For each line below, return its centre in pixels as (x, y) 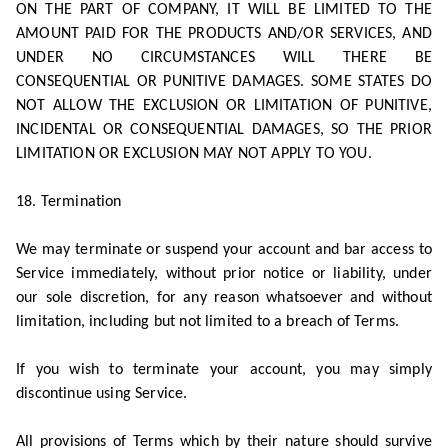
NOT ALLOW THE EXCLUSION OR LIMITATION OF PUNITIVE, (224, 106)
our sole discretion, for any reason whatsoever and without (224, 298)
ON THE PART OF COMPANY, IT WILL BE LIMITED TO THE (224, 10)
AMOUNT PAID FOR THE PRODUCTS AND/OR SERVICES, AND (224, 34)
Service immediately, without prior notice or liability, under (224, 274)
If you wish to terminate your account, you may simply (224, 370)
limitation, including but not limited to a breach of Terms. (208, 322)
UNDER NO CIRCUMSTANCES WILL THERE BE (224, 58)
